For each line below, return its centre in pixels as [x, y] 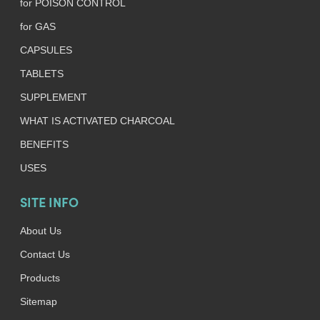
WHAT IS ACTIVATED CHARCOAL [97, 121]
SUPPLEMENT [53, 97]
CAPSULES [46, 50]
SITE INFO [49, 204]
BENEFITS [44, 144]
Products [40, 278]
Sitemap [38, 301]
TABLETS [41, 74]
